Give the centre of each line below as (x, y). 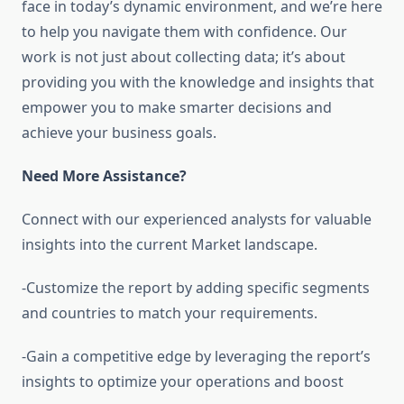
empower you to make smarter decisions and (177, 108)
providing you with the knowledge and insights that (198, 83)
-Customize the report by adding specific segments (196, 288)
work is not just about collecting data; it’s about (184, 57)
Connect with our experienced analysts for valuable (197, 220)
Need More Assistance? (104, 176)
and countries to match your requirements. (170, 313)
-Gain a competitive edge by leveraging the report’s (196, 357)
